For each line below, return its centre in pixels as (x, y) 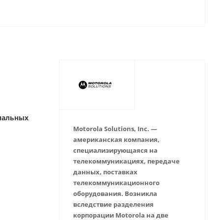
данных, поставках (105, 172)
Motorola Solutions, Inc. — (115, 129)
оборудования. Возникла (115, 193)
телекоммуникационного (116, 183)
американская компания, (116, 139)
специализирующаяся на (115, 150)
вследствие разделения (113, 204)
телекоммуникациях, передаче (126, 161)
